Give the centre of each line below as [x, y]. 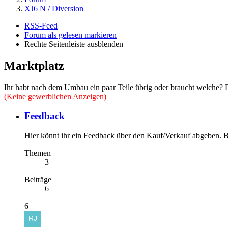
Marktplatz [34, 65]
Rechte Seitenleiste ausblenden [74, 44]
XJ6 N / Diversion [54, 8]
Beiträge [38, 180]
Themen [38, 153]
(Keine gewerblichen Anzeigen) [55, 96]
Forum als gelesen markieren [70, 35]
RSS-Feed [41, 25]
